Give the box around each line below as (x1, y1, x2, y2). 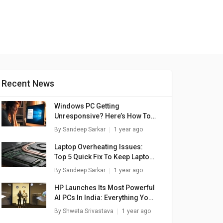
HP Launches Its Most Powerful (54, 184, 155, 192)
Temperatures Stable (54, 163, 122, 171)
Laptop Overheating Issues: (54, 143, 143, 151)
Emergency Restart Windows (54, 122, 148, 130)
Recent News (7, 78, 54, 89)
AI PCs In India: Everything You (54, 194, 152, 202)
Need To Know (54, 204, 101, 212)
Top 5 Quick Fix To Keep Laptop (54, 153, 153, 161)
